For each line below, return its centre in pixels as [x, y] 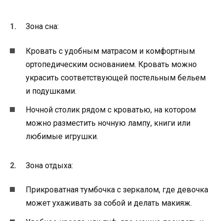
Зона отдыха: [49, 166]
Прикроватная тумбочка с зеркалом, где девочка [117, 190]
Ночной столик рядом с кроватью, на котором [111, 110]
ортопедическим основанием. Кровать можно [111, 64]
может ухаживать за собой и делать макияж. [109, 203]
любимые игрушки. [62, 136]
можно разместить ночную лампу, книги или [108, 123]
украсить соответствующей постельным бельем [116, 77]
